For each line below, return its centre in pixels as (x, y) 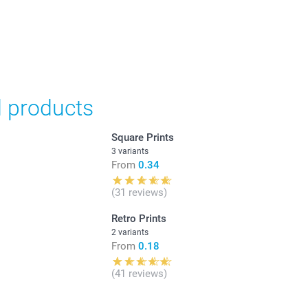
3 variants (130, 151)
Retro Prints (139, 218)
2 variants (130, 232)
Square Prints (142, 137)
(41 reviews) (139, 273)
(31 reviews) (139, 192)
